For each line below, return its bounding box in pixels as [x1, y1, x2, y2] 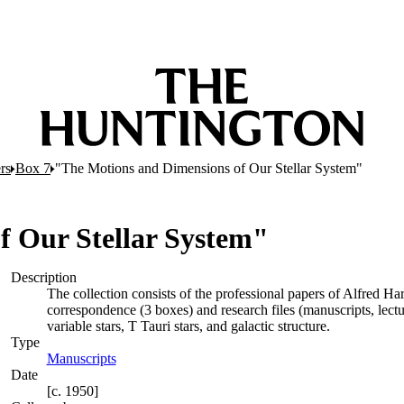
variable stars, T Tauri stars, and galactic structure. [46, 318, 330, 334]
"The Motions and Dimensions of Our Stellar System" [55, 161, 363, 176]
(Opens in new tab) [115, 351, 225, 366]
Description [10, 270, 77, 285]
